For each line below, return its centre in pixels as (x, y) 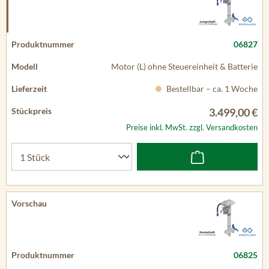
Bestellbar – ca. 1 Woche (211, 89)
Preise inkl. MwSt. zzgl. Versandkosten (192, 127)
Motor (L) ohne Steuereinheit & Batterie (184, 66)
